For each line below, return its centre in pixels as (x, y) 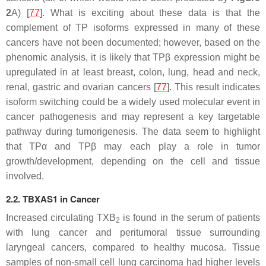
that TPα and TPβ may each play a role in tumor (133, 147)
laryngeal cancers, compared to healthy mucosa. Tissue (133, 248)
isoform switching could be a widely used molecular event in (133, 102)
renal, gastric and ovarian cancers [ (81, 87)
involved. (25, 176)
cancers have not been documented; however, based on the (133, 43)
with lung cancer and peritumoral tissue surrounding (133, 233)
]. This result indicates (213, 87)
